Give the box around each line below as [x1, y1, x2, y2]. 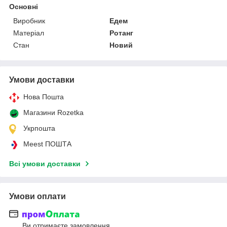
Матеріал [13, 28, 44, 37]
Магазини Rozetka [23, 108, 84, 117]
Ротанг [109, 28, 134, 37]
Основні [9, 2, 38, 11]
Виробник [13, 16, 45, 25]
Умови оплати [9, 192, 66, 201]
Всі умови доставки [9, 159, 81, 168]
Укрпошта [23, 124, 55, 132]
